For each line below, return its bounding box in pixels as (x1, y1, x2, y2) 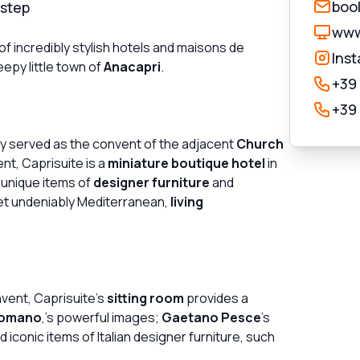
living (170, 192, 203, 211)
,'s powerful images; (42, 308, 162, 326)
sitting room (107, 288, 184, 307)
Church (236, 134, 284, 153)
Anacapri (104, 57, 161, 76)
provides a (184, 288, 248, 307)
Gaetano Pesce (162, 308, 261, 326)
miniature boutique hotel (108, 153, 265, 172)
